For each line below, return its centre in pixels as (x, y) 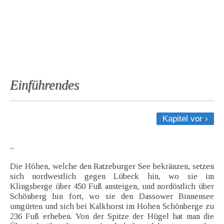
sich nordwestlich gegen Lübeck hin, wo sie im (112, 176)
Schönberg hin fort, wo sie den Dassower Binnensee (112, 196)
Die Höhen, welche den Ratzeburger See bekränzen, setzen (112, 166)
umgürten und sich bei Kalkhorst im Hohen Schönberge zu (112, 206)
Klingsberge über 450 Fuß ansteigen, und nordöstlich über (112, 186)
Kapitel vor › (185, 119)
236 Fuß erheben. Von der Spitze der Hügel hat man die (112, 216)
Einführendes (44, 85)
